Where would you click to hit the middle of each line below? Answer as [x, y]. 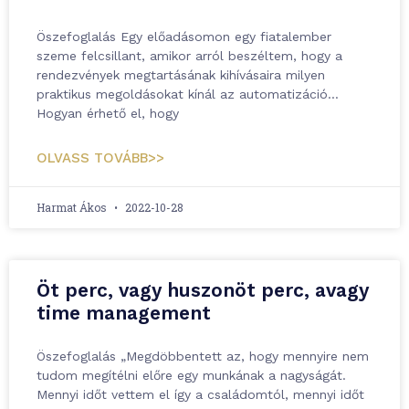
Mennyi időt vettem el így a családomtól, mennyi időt [200, 394]
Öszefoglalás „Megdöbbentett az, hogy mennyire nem [203, 356]
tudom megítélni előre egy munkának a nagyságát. [191, 375]
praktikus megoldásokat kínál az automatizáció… [188, 94]
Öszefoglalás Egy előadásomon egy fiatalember [184, 37]
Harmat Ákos [73, 207]
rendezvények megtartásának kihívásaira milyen [181, 75]
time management [124, 313]
